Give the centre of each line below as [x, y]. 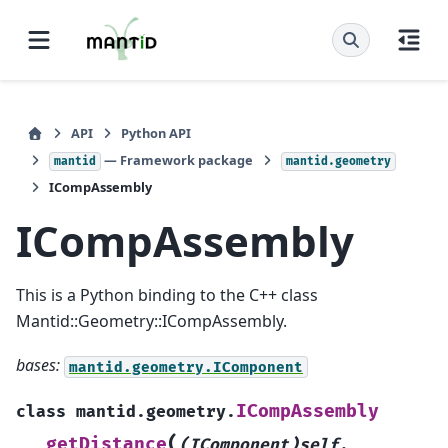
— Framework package [177, 160]
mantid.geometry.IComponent [186, 367]
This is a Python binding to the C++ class [167, 294]
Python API [156, 133]
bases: [38, 365]
